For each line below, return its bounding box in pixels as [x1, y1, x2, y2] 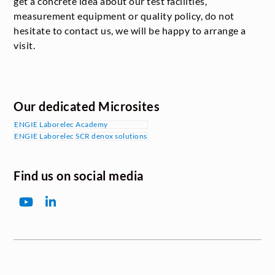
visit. [14, 39, 36, 51]
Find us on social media [14, 168, 144, 183]
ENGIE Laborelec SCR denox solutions [14, 131, 147, 141]
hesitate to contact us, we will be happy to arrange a [14, 24, 246, 36]
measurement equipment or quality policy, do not [14, 9, 234, 21]
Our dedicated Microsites [14, 98, 160, 114]
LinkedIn [49, 199, 95, 215]
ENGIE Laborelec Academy [14, 119, 108, 129]
